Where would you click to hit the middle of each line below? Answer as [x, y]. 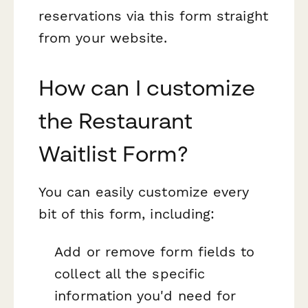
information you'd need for [145, 296]
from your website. [103, 38]
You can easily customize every [144, 192]
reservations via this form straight [153, 16]
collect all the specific [130, 274]
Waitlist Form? [113, 154]
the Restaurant [116, 121]
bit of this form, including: [127, 214]
